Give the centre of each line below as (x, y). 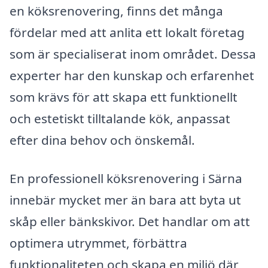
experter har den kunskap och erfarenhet (132, 75)
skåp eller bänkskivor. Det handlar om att (130, 221)
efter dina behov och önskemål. (102, 140)
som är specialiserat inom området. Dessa (133, 54)
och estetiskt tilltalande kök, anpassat (120, 118)
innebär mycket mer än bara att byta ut (125, 200)
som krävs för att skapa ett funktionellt (124, 97)
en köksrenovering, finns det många (116, 10)
